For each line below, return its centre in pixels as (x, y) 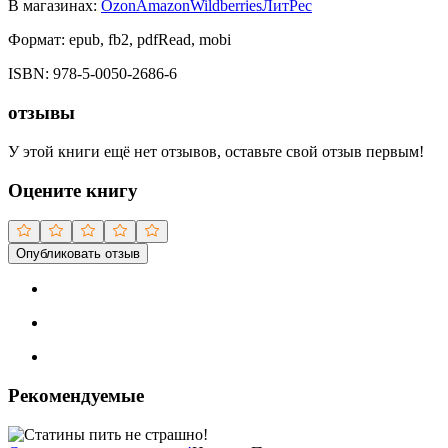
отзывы (41, 113)
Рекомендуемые (76, 396)
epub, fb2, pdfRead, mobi (150, 40)
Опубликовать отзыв (78, 254)
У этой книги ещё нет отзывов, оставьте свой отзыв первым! (216, 151)
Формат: (36, 40)
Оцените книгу (73, 190)
